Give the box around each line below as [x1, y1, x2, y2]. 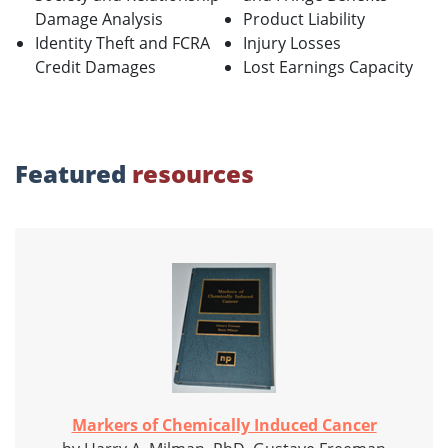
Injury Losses [243, 32, 341, 55]
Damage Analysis [35, 8, 163, 31]
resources [132, 157, 254, 191]
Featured [15, 157, 132, 191]
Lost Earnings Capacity [243, 56, 413, 79]
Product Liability [243, 8, 365, 31]
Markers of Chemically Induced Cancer [71, 414, 377, 437]
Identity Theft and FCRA [35, 32, 210, 55]
